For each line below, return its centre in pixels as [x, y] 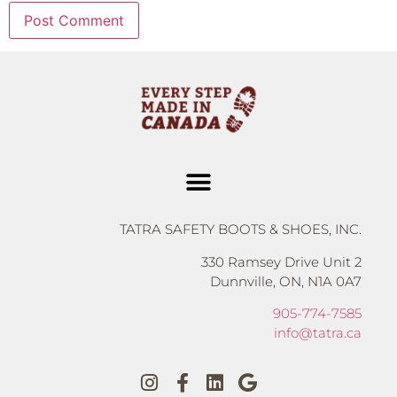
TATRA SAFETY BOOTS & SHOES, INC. [241, 230]
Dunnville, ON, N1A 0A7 [286, 281]
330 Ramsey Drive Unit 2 [281, 261]
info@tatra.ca [318, 332]
